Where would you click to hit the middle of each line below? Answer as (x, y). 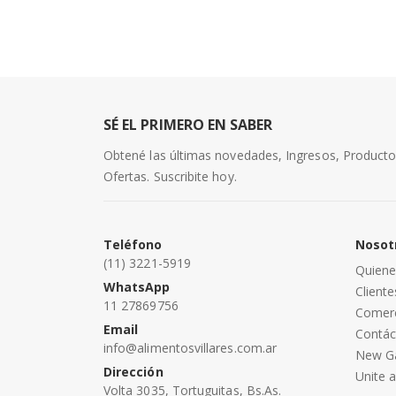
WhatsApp (137, 286)
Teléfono (133, 244)
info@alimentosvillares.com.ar (190, 347)
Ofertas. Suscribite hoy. (170, 176)
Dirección (133, 371)
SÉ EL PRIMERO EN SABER (188, 124)
